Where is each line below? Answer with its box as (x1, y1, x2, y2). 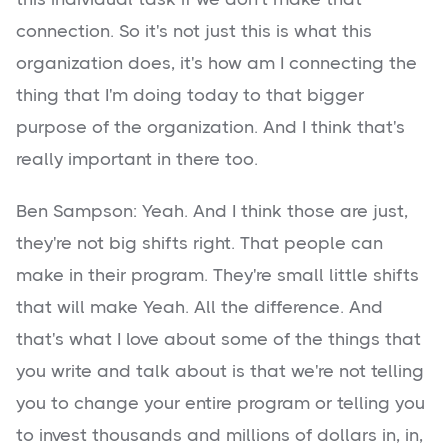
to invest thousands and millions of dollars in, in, (16, 425, 423, 446)
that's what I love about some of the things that (16, 329, 421, 350)
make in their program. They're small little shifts (16, 265, 419, 286)
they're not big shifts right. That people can (16, 233, 383, 254)
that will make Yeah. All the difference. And (16, 297, 383, 318)
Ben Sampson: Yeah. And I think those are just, (16, 201, 408, 222)
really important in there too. (16, 149, 258, 170)
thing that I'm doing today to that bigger (16, 85, 364, 106)
